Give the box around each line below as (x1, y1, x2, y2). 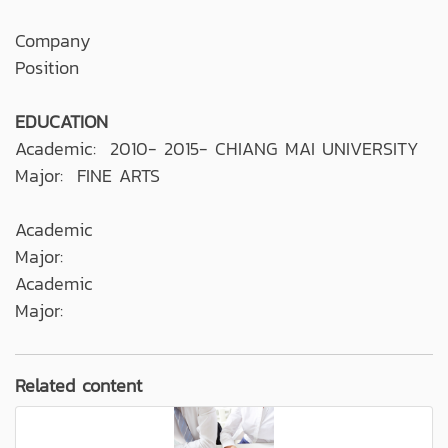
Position (15, 53, 79, 81)
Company (15, 26, 91, 54)
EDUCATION (15, 107, 108, 135)
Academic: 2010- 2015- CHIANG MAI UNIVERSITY (15, 134, 419, 162)
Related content (15, 371, 142, 399)
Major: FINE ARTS (15, 161, 160, 189)
